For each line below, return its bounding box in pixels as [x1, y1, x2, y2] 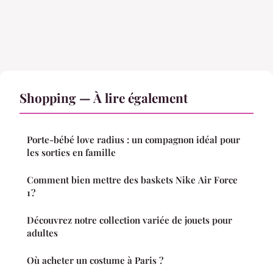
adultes [27, 226, 58, 239]
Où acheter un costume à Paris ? [27, 253, 163, 266]
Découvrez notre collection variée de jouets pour [27, 213, 232, 226]
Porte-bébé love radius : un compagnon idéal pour [27, 133, 240, 146]
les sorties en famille [27, 146, 116, 158]
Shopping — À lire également [19, 88, 188, 106]
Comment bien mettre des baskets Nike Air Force [27, 173, 238, 186]
